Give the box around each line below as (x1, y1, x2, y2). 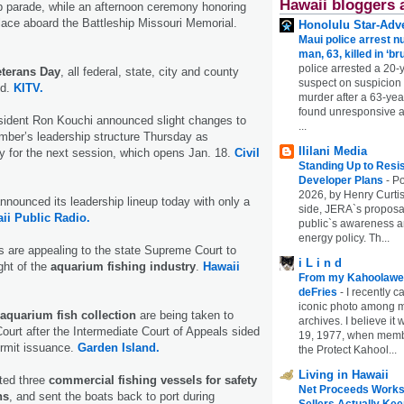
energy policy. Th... (298, 231, 390, 244)
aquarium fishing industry (50, 260, 196, 274)
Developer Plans (298, 173, 386, 187)
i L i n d (298, 255, 342, 270)
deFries (298, 285, 340, 298)
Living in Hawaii (298, 367, 389, 381)
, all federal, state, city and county (60, 65, 239, 79)
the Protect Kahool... (298, 343, 397, 356)
